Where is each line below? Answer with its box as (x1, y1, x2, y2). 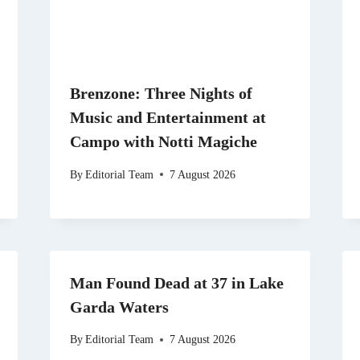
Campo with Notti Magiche (69, 133, 257, 151)
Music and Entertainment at (69, 108, 266, 127)
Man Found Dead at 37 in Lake (69, 273, 284, 292)
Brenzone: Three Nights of (69, 84, 252, 103)
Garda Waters (69, 297, 169, 316)
